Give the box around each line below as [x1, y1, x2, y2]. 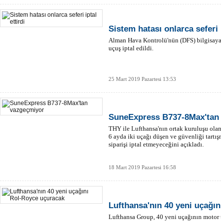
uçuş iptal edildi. [109, 44, 153, 52]
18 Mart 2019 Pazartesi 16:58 [109, 164, 176, 170]
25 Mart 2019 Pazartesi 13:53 [109, 76, 176, 82]
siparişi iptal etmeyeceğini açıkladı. [109, 141, 204, 148]
